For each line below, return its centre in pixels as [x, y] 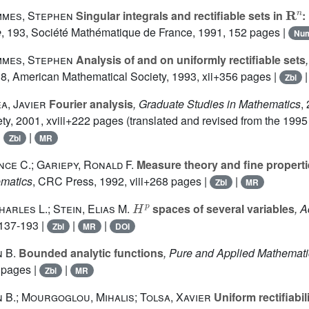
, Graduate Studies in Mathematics [217, 104]
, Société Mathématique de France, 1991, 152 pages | [157, 32]
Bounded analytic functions [90, 253]
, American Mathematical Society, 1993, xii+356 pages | [143, 76]
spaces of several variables [222, 209]
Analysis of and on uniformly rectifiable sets [189, 60]
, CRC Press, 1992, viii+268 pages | [121, 181]
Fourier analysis [90, 104]
